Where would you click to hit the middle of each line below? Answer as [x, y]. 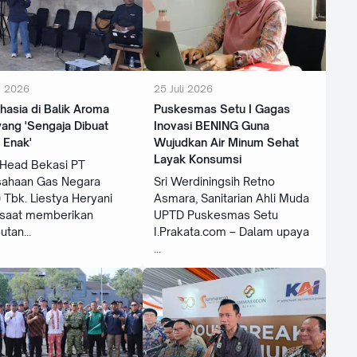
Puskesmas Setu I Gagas [222, 108]
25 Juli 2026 [183, 88]
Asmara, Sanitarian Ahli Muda [231, 198]
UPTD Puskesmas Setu [216, 214]
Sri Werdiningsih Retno [214, 181]
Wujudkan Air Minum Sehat [226, 142]
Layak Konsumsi [197, 159]
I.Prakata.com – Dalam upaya [231, 231]
